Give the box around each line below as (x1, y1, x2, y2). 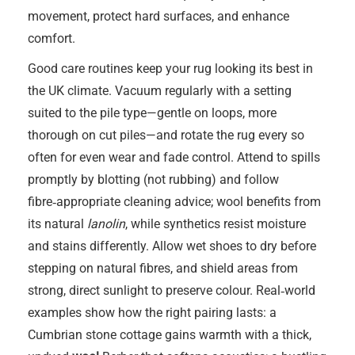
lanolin (87, 216, 125, 231)
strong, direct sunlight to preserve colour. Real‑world (28, 283, 315, 298)
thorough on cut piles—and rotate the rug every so (28, 128, 304, 143)
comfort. (28, 31, 75, 46)
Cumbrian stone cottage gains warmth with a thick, (28, 327, 311, 342)
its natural (28, 216, 87, 231)
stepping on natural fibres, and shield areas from (28, 261, 298, 276)
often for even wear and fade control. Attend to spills (28, 150, 320, 165)
